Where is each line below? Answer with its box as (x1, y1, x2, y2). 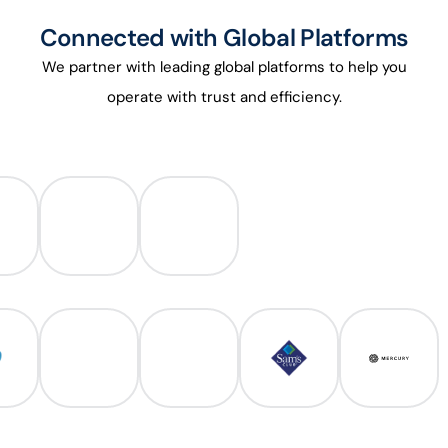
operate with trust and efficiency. (106, 87, 342, 108)
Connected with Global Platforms (39, 22, 409, 54)
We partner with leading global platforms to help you (41, 57, 407, 78)
